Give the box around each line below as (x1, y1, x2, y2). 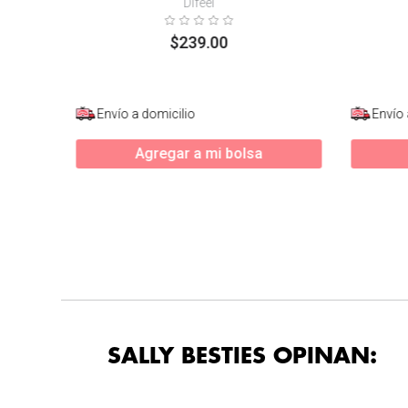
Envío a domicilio (97, 106, 196, 121)
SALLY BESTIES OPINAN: (107, 344, 378, 367)
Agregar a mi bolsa (135, 145, 263, 162)
